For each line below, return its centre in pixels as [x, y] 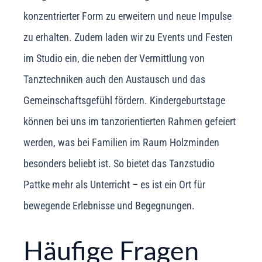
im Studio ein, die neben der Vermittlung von [114, 58]
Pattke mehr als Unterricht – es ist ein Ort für [114, 184]
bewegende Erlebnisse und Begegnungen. [109, 205]
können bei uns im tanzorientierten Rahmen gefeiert [130, 121]
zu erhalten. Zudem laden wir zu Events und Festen [128, 37]
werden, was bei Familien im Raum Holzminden [121, 142]
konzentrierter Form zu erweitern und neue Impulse [127, 16]
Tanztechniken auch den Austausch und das [114, 79]
